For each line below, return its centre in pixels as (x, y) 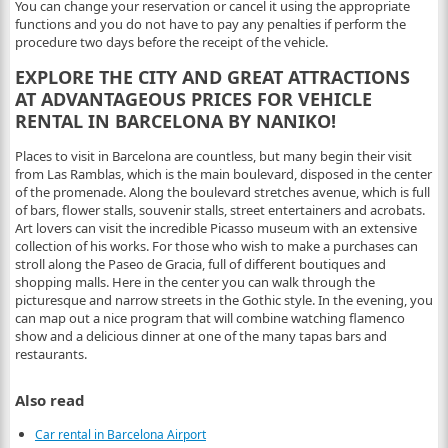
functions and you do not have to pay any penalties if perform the (210, 24)
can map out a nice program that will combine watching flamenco (209, 318)
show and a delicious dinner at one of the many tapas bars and (200, 336)
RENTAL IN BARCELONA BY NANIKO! (175, 121)
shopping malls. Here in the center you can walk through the (194, 282)
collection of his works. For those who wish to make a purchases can (216, 246)
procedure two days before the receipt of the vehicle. (171, 42)
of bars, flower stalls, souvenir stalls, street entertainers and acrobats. (219, 210)
